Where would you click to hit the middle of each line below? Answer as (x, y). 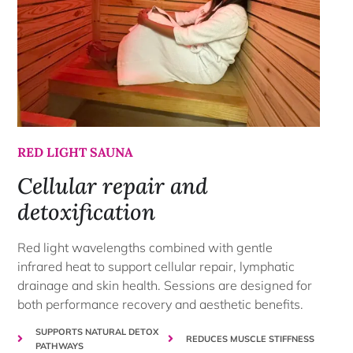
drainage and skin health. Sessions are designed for (165, 285)
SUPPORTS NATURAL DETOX (97, 332)
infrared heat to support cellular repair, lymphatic (156, 266)
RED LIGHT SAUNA (76, 152)
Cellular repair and (113, 186)
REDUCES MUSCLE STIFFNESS (250, 339)
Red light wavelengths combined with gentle (145, 247)
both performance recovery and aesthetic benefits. (161, 304)
